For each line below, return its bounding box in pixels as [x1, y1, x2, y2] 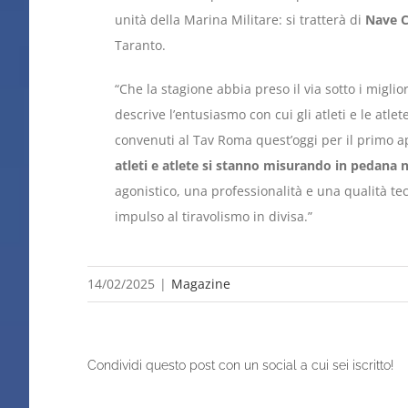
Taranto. [114, 36, 166, 55]
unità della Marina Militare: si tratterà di [114, 11, 365, 29]
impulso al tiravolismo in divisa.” [114, 208, 312, 226]
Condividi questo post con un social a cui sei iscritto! [87, 358, 393, 373]
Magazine [171, 275, 230, 293]
